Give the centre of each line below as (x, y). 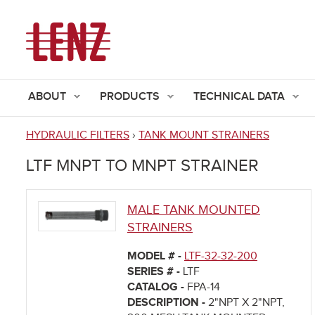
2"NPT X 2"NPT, (246, 303)
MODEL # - (156, 257)
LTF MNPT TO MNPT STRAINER (142, 166)
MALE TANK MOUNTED (194, 210)
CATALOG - (157, 288)
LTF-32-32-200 (221, 257)
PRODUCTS (130, 97)
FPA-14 (204, 288)
